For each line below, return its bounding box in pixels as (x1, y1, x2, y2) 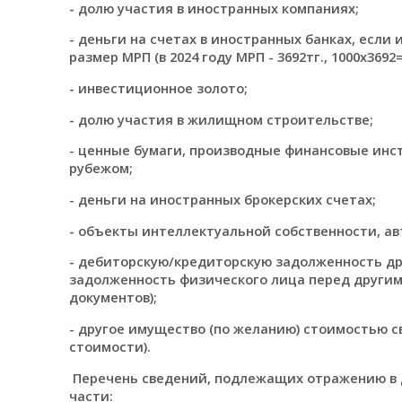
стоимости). (68, 336, 151, 355)
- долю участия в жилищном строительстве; (68, 109, 373, 128)
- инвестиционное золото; (68, 79, 248, 97)
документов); (68, 288, 157, 307)
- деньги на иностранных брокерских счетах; (68, 189, 376, 208)
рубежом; (68, 159, 133, 178)
